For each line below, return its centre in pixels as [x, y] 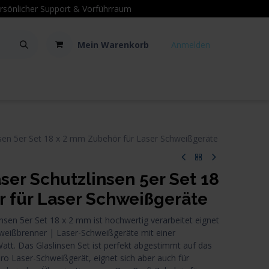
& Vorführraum [102, 9]
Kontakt [18, 89]
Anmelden [190, 44]
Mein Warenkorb [113, 44]
